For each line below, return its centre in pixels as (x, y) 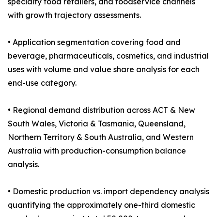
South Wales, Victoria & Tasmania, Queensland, (97, 124)
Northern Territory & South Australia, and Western (101, 137)
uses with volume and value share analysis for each (104, 70)
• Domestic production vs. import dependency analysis (108, 192)
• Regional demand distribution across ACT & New (101, 110)
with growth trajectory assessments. (74, 15)
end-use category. (42, 83)
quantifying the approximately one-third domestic (101, 205)
